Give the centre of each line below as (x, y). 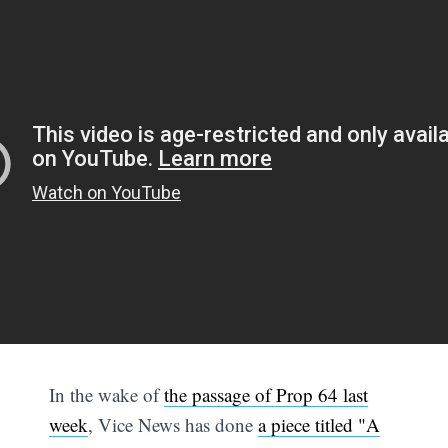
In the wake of (107, 394)
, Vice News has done (173, 424)
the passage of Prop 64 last (266, 394)
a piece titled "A (319, 424)
